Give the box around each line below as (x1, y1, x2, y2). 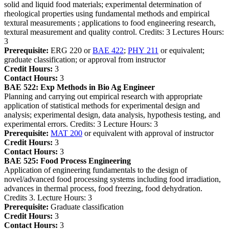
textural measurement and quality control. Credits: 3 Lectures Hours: (4, 27, 224, 36)
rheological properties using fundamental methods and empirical (4, 9, 210, 18)
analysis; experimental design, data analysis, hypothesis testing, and (4, 110, 220, 119)
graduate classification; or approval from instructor (4, 55, 166, 64)
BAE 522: (4, 82, 38, 91)
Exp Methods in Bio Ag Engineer (38, 82, 155, 91)
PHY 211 (128, 45, 158, 55)
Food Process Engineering (38, 156, 131, 165)
